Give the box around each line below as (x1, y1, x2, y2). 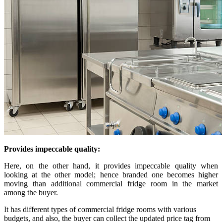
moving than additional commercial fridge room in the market (4, 179, 218, 188)
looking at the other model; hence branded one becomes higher (4, 170, 218, 179)
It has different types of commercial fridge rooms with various (4, 205, 196, 214)
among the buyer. (4, 188, 58, 197)
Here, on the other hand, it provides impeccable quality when (4, 161, 218, 170)
